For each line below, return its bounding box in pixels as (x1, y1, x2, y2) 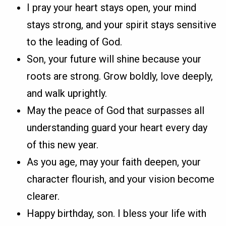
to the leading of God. (27, 36, 123, 48)
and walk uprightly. (27, 87, 107, 100)
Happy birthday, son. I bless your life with (27, 207, 207, 220)
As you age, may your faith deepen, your (27, 156, 201, 168)
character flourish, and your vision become (27, 173, 215, 186)
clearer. (27, 190, 60, 203)
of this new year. (27, 139, 99, 151)
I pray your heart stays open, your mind (27, 2, 197, 14)
